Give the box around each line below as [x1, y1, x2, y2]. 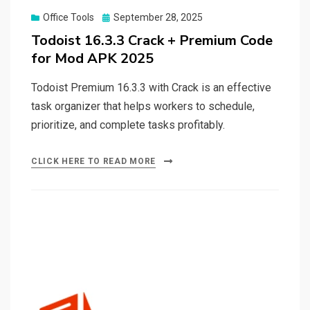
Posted [102, 11, 133, 23]
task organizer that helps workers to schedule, [31, 100, 255, 113]
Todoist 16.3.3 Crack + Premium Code [31, 31, 273, 51]
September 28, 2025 [113, 12, 203, 24]
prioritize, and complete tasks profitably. [31, 118, 225, 132]
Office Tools [43, 12, 94, 24]
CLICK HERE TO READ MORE [31, 156, 156, 167]
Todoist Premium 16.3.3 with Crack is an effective [31, 81, 271, 95]
